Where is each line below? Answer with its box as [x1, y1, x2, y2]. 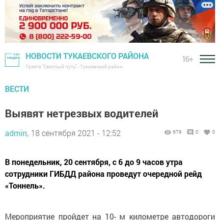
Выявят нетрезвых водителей [5, 106, 158, 121]
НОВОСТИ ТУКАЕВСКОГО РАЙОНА [26, 51, 149, 61]
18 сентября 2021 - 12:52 [31, 128, 121, 138]
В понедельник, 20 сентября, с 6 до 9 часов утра [5, 157, 183, 167]
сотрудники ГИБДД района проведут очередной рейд [5, 168, 202, 179]
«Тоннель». [5, 180, 45, 191]
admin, [5, 128, 28, 138]
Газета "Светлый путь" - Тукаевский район [26, 63, 123, 70]
